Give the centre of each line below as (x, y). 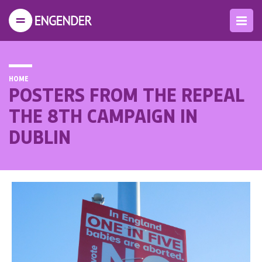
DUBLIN (40, 136)
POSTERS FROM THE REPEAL (127, 94)
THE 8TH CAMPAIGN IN (103, 115)
